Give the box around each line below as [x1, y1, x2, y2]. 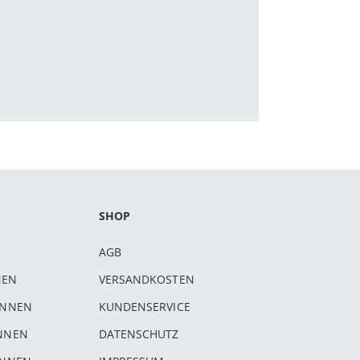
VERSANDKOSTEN [98, 272, 194, 287]
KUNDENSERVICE [98, 299, 190, 314]
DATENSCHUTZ [98, 326, 179, 342]
